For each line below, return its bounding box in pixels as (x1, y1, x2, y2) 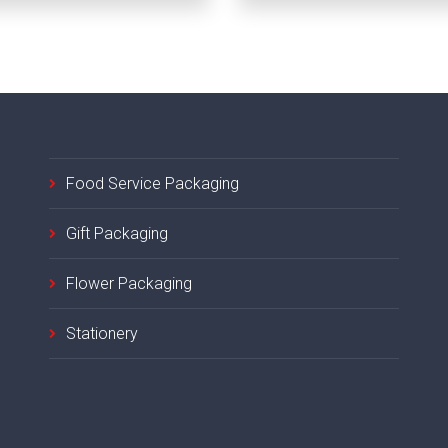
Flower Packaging (66, 273, 192, 293)
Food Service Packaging (66, 173, 239, 193)
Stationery (66, 323, 138, 343)
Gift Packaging (66, 223, 168, 243)
